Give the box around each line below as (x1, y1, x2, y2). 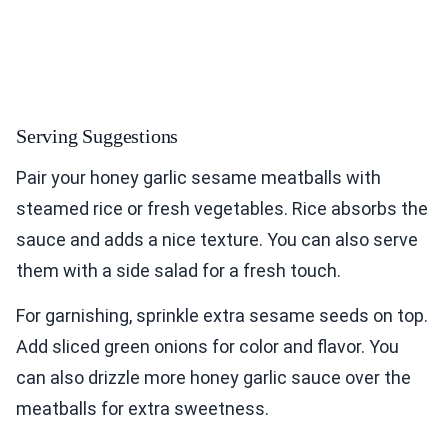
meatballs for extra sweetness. (16, 398, 269, 420)
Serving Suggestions (16, 125, 179, 148)
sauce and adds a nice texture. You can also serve (16, 229, 418, 251)
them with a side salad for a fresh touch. (16, 260, 341, 282)
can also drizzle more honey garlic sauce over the (16, 367, 411, 389)
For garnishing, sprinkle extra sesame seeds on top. (16, 305, 428, 327)
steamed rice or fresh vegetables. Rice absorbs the (16, 198, 428, 220)
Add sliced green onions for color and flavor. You (16, 336, 399, 358)
